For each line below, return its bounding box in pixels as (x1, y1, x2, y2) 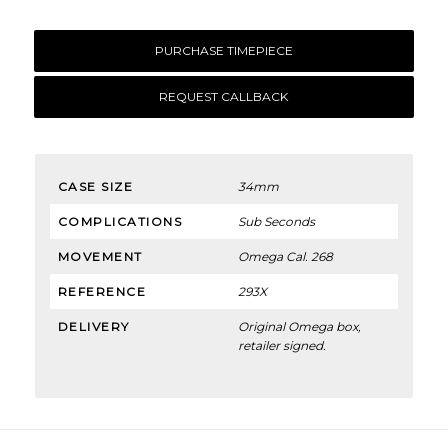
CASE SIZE (57, 179, 134, 195)
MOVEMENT (57, 249, 143, 265)
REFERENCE (57, 284, 147, 300)
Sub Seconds (237, 214, 315, 230)
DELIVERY (57, 319, 130, 335)
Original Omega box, (237, 319, 361, 335)
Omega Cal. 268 (237, 249, 333, 265)
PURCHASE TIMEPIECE (154, 43, 293, 59)
